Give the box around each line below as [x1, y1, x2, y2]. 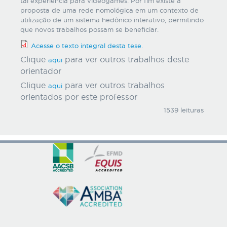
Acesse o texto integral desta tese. [31, 42, 143, 49]
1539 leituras [163, 106, 204, 113]
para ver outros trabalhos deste [62, 55, 189, 64]
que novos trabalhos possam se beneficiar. [20, 26, 159, 33]
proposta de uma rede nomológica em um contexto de [20, 7, 199, 14]
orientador [20, 67, 61, 75]
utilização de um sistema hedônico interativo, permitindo [20, 16, 204, 23]
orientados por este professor [20, 93, 137, 101]
